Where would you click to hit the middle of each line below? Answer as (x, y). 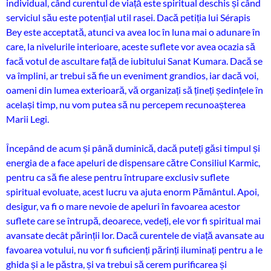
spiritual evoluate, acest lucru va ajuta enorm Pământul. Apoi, (132, 191)
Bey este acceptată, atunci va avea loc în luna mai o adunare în (133, 32)
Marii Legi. (28, 119)
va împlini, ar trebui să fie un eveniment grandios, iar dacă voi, (132, 75)
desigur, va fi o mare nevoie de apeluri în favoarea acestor (123, 206)
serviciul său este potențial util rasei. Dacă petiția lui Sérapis (128, 17)
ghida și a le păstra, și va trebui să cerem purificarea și (116, 264)
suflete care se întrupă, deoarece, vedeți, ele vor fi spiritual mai (133, 220)
